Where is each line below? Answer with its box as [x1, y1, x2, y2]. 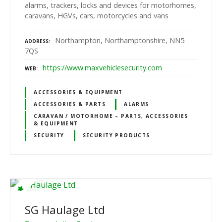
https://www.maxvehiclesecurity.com [43, 63, 162, 73]
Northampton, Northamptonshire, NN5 [55, 36, 184, 46]
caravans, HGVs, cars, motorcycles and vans [25, 11, 168, 21]
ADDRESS [25, 38, 49, 45]
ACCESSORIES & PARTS [34, 101, 106, 108]
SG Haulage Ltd [25, 202, 105, 218]
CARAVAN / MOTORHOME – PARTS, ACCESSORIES [34, 112, 188, 120]
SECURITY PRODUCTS [82, 132, 150, 139]
